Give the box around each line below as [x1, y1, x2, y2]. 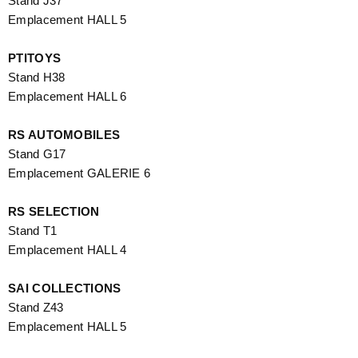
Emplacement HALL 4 [8, 242, 127, 257]
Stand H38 [8, 70, 66, 84]
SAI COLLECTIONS [8, 280, 121, 295]
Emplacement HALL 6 [8, 89, 127, 103]
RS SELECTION [8, 204, 100, 218]
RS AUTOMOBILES [8, 127, 121, 141]
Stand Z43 [8, 300, 64, 314]
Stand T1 [8, 223, 58, 237]
